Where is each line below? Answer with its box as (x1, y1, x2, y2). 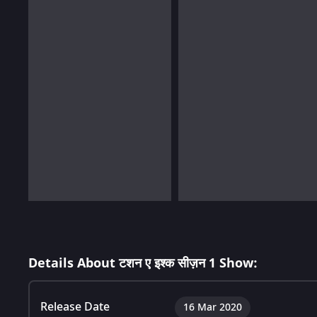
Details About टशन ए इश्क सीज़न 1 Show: (28, 253, 258, 272)
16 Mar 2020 (183, 299, 242, 315)
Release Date (40, 298, 110, 316)
